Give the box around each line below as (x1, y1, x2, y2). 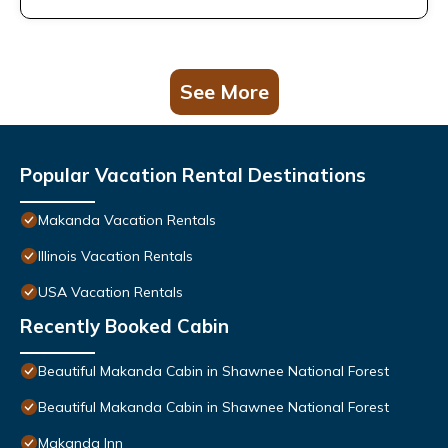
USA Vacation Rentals (38, 283, 183, 302)
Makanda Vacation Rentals (38, 211, 216, 230)
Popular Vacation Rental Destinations (20, 163, 366, 188)
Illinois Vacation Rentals (38, 247, 193, 266)
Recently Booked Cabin (20, 314, 229, 339)
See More (179, 79, 269, 105)
